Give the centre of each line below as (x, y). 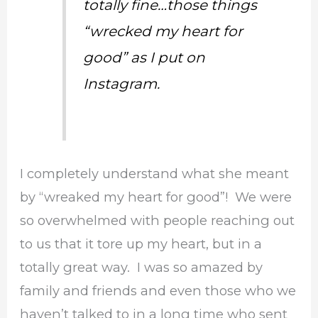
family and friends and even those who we (158, 290)
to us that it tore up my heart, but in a (141, 243)
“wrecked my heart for (163, 31)
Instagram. (122, 83)
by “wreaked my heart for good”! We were (156, 197)
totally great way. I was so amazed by (142, 267)
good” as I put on (144, 57)
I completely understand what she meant (155, 173)
